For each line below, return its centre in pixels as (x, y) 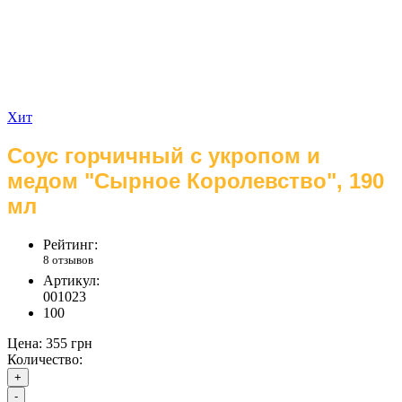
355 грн (69, 343)
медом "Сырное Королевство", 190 (196, 180)
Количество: (45, 359)
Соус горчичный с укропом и (164, 155)
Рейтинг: (70, 244)
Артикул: (71, 280)
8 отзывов (68, 259)
